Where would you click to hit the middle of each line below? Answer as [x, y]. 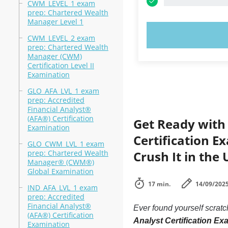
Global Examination [60, 171]
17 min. [159, 184]
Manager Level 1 [55, 22]
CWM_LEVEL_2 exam [61, 38]
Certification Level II [61, 65]
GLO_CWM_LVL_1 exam [66, 144]
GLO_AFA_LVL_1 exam [63, 91]
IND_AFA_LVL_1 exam [62, 188]
